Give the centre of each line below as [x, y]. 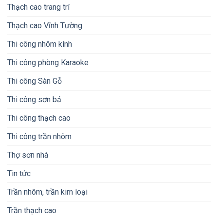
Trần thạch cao [32, 210]
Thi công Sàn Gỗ [35, 81]
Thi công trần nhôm [39, 136]
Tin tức [19, 173]
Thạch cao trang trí [38, 7]
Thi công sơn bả [34, 99]
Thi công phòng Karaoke [48, 62]
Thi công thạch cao [39, 118]
